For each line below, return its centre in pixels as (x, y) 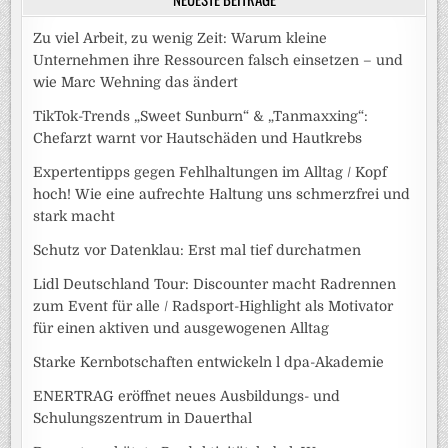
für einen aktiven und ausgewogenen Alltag (181, 328)
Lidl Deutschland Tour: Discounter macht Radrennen (215, 284)
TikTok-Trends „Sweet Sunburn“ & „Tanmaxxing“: (201, 116)
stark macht (74, 216)
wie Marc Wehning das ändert (136, 82)
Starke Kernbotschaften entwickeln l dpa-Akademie (209, 362)
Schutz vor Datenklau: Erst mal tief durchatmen (197, 250)
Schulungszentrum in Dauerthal (143, 418)
